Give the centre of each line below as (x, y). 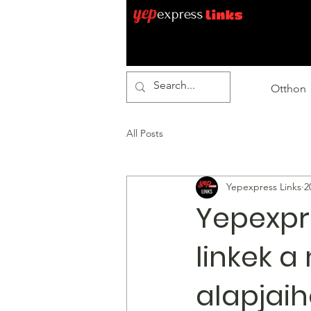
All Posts (145, 134)
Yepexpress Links (264, 187)
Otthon (288, 88)
